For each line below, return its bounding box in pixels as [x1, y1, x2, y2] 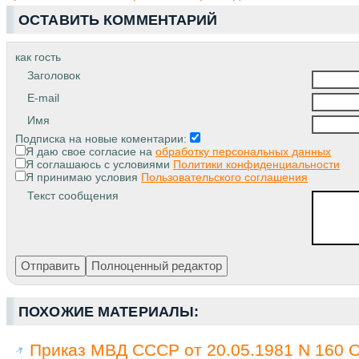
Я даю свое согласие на [26, 144, 155, 158]
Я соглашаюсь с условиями [26, 157, 173, 171]
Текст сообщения [27, 188, 119, 202]
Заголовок [27, 68, 80, 82]
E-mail [27, 91, 59, 104]
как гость [15, 50, 61, 63]
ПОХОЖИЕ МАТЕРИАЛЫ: [18, 303, 200, 320]
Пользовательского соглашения [141, 170, 308, 184]
